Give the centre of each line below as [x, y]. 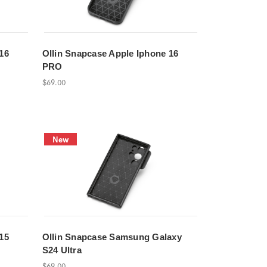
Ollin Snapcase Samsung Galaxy [112, 237]
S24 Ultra [62, 250]
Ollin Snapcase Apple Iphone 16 [110, 54]
